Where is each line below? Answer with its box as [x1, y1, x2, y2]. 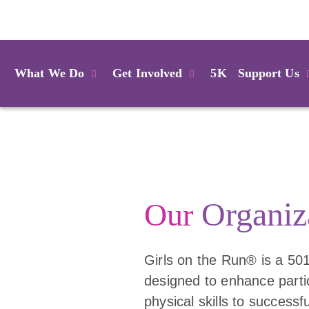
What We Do [14, 66, 84, 80]
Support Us [237, 66, 299, 80]
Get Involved [112, 66, 183, 80]
